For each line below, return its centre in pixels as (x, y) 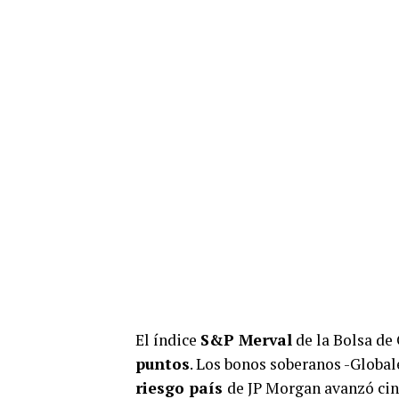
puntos (163, 363)
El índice (168, 339)
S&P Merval (246, 339)
